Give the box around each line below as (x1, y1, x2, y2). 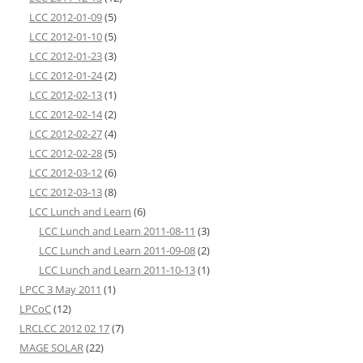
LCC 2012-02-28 (29, 146, 102, 161)
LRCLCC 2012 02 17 (19, 321, 109, 336)
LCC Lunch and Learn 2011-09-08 (39, 243, 195, 258)
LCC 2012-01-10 (29, 29, 102, 45)
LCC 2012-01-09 (29, 10, 102, 25)
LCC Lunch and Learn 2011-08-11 (39, 224, 195, 239)
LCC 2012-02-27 (29, 126, 102, 142)
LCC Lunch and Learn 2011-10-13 (39, 263, 195, 278)
